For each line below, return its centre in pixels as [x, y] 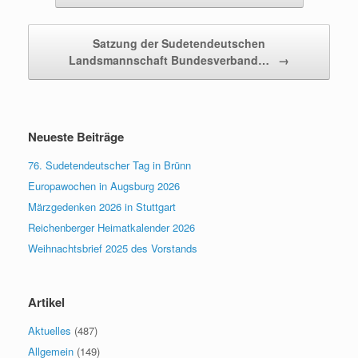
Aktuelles [50, 330]
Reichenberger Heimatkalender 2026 [111, 227]
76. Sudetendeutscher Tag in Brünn [109, 165]
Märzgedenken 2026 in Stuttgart [102, 206]
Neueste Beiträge [76, 136]
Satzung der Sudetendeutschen [179, 43]
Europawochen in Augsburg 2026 [104, 185]
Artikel [46, 302]
